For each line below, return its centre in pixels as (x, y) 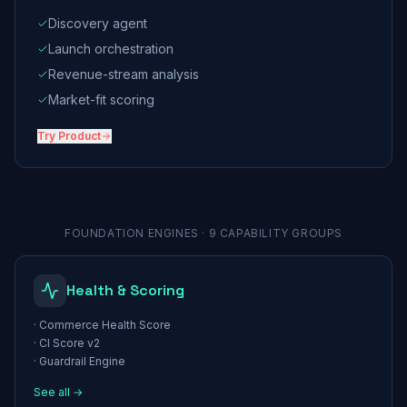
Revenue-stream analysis (124, 74)
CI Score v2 (69, 343)
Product (79, 136)
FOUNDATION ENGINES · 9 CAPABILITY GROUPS (203, 233)
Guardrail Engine (82, 361)
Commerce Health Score (105, 325)
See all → (58, 392)
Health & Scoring (125, 290)
